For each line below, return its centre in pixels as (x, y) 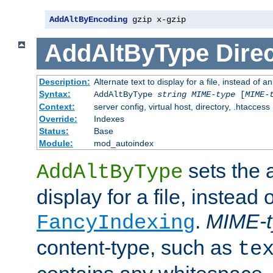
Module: (56, 144)
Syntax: (55, 94)
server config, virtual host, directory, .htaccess (182, 107)
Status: (54, 131)
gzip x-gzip (157, 19)
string (172, 95)
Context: (57, 107)
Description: (64, 82)
